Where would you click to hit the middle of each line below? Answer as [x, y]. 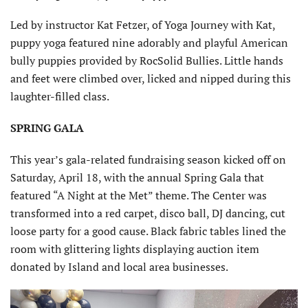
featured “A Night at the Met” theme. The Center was [139, 195]
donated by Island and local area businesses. [120, 266]
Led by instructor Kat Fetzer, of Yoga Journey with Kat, [143, 24]
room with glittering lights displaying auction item [135, 249]
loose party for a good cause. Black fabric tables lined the [148, 231]
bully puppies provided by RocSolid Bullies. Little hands [147, 60]
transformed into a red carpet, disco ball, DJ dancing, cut [148, 213]
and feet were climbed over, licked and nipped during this [151, 78]
